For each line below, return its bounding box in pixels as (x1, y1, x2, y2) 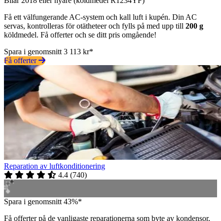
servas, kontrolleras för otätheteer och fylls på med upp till (4, 21, 185, 30)
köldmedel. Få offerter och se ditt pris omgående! (4, 30, 156, 39)
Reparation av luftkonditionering (4, 161, 105, 170)
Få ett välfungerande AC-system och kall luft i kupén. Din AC (4, 12, 197, 21)
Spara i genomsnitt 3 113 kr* (4, 47, 93, 56)
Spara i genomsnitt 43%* (4, 197, 82, 206)
